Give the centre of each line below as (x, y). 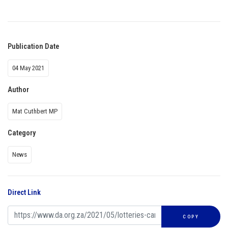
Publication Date (33, 46)
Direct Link (24, 192)
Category (22, 133)
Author (18, 90)
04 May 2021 (28, 68)
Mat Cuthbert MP (35, 111)
